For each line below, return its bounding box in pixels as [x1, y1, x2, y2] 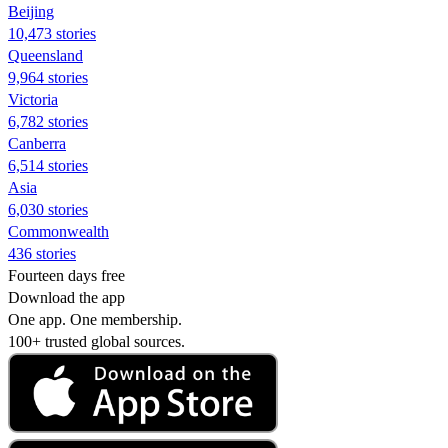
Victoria [8, 90, 58, 108]
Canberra [8, 134, 66, 152]
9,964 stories [8, 68, 88, 86]
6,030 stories [8, 200, 88, 218]
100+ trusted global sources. [8, 332, 185, 350]
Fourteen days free [8, 266, 125, 284]
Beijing [8, 2, 54, 20]
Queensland [8, 46, 83, 64]
